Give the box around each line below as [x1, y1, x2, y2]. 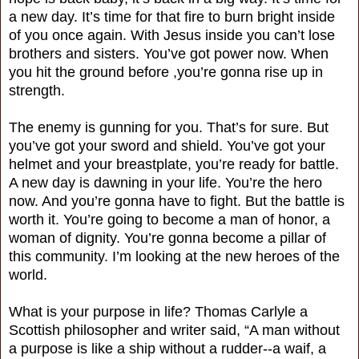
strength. [9, 82, 65, 99]
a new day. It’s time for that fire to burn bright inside [9, 8, 335, 25]
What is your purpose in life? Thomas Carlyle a [9, 303, 308, 320]
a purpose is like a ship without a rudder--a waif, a [9, 340, 326, 357]
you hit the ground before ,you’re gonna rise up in [9, 63, 323, 80]
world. [9, 266, 47, 283]
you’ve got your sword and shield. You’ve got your [9, 137, 325, 154]
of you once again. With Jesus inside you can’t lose [9, 26, 335, 43]
